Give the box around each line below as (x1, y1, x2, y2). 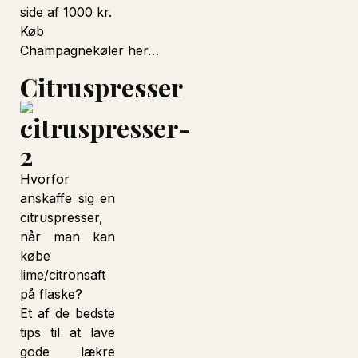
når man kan (20, 229, 116, 245)
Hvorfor (20, 171, 70, 187)
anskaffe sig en (20, 190, 116, 206)
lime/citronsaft (20, 267, 105, 283)
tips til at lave (20, 324, 116, 340)
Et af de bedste (20, 305, 116, 321)
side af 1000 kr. (20, 4, 112, 20)
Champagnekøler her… (20, 42, 159, 58)
